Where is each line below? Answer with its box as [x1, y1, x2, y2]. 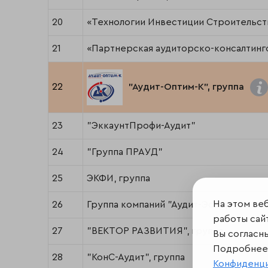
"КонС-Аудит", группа [87, 252, 185, 263]
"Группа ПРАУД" [87, 147, 163, 157]
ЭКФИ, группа [87, 173, 150, 184]
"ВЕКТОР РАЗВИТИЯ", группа [87, 226, 223, 236]
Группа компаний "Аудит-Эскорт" [87, 200, 241, 210]
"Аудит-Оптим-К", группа [129, 82, 244, 92]
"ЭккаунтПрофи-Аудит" [87, 121, 196, 131]
